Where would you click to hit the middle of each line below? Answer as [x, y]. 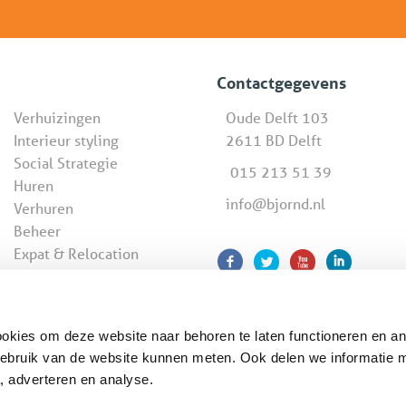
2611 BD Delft [274, 140]
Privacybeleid [123, 363]
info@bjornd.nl [275, 204]
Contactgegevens [281, 83]
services [41, 276]
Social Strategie [66, 163]
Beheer [37, 231]
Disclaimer [320, 363]
